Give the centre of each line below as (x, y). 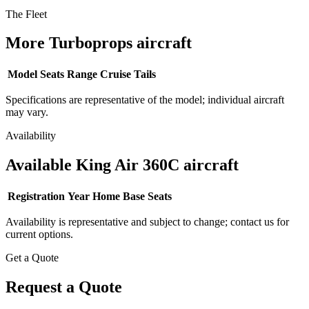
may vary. (27, 112)
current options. (39, 235)
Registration (36, 197)
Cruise (116, 74)
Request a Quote (64, 287)
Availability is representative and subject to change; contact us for (147, 222)
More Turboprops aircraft (99, 43)
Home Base (119, 197)
